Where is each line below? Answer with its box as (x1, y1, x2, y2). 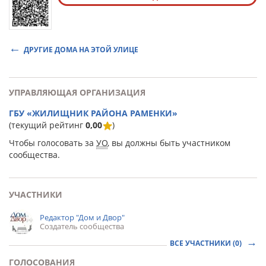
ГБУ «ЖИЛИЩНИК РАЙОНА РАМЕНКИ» (9, 107, 178, 119)
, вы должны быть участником (107, 137, 230, 148)
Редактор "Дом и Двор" (40, 212, 125, 223)
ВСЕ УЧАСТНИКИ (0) (170, 238, 243, 248)
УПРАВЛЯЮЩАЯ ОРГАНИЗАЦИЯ (9, 87, 145, 98)
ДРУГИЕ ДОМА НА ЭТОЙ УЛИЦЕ (24, 45, 138, 55)
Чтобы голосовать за (9, 137, 96, 148)
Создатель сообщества (40, 221, 124, 232)
